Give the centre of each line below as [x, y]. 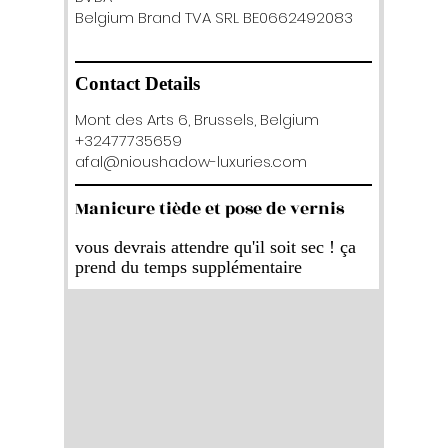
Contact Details [137, 83]
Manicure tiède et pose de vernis [209, 209]
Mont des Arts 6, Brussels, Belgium [197, 119]
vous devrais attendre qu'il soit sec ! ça [215, 247]
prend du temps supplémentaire [188, 267]
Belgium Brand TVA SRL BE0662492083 [214, 17]
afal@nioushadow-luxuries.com [191, 161]
